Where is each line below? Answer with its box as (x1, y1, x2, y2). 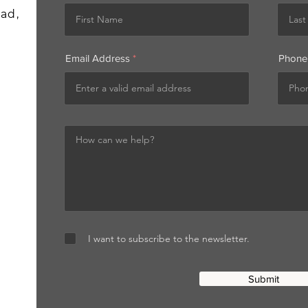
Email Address (65, 52, 130, 64)
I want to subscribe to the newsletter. (88, 232, 250, 245)
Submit (247, 273, 279, 285)
